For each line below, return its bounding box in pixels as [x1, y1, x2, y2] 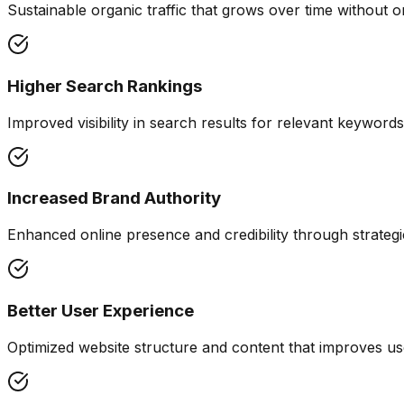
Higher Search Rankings [7, 75, 202, 96]
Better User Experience [7, 299, 194, 321]
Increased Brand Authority [7, 188, 221, 209]
